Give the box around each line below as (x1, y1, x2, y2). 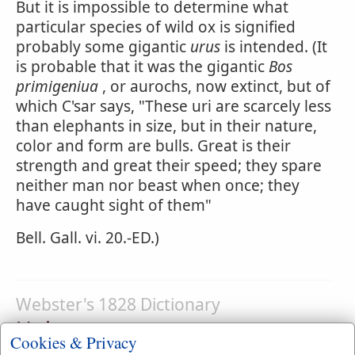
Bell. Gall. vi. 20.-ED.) (16, 227, 159, 248)
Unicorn (16, 315, 96, 344)
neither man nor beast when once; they (16, 175, 300, 196)
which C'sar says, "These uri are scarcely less (16, 96, 331, 116)
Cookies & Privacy (10, 330, 137, 353)
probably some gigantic (16, 36, 190, 57)
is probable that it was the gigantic (16, 56, 269, 77)
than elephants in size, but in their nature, (16, 116, 317, 136)
